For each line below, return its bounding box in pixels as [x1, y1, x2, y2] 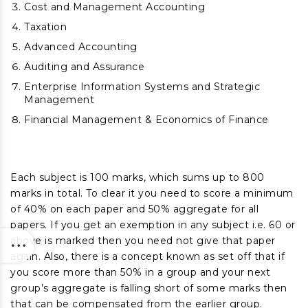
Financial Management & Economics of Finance [24, 113, 269, 126]
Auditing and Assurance [24, 60, 144, 73]
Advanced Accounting [24, 41, 140, 53]
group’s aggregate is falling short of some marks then [10, 282, 287, 294]
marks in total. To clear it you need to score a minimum [10, 187, 294, 199]
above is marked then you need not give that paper [10, 234, 276, 247]
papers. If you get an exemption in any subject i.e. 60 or [10, 219, 296, 231]
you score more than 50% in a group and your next [10, 266, 270, 278]
